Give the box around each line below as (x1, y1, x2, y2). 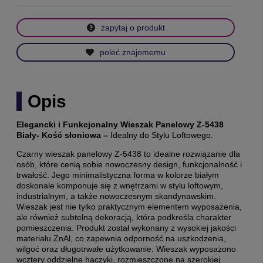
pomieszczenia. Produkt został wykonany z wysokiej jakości (16, 222, 236, 232)
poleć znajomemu (100, 48, 166, 57)
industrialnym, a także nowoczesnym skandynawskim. (16, 191, 216, 201)
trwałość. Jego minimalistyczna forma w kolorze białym (16, 170, 219, 180)
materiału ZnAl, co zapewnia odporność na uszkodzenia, (16, 233, 226, 243)
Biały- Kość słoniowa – (16, 130, 110, 140)
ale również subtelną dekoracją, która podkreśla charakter (16, 212, 231, 222)
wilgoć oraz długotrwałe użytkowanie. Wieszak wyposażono (16, 244, 236, 254)
